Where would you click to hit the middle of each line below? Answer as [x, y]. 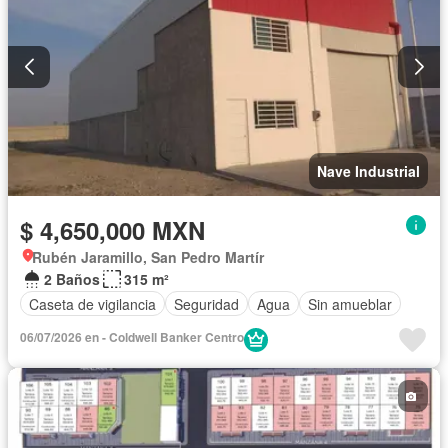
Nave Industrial [368, 171]
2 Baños [72, 279]
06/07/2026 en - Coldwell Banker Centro [132, 337]
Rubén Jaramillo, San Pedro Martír [148, 257]
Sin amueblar [350, 303]
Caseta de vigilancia [92, 303]
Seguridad [206, 303]
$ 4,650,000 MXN [112, 230]
